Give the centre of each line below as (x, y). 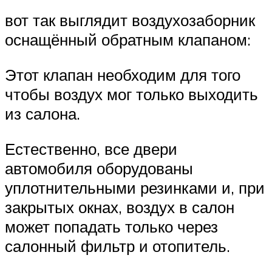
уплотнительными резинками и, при (135, 187)
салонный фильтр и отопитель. (117, 246)
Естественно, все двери (91, 148)
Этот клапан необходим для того (123, 75)
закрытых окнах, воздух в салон (120, 207)
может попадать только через (111, 226)
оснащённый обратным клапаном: (128, 40)
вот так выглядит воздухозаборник (130, 20)
